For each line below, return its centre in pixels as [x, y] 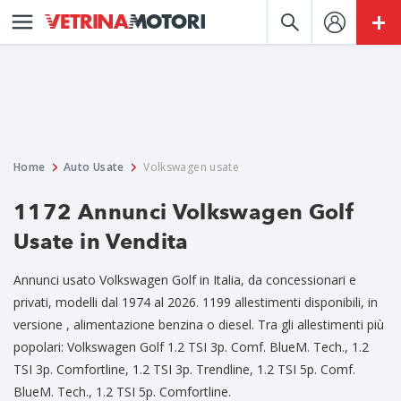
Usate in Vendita [101, 241]
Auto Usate [94, 167]
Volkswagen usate [192, 167]
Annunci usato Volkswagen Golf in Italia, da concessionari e [185, 280]
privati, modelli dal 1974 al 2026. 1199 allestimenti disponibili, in [196, 302]
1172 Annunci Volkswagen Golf [184, 212]
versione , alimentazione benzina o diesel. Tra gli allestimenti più [199, 324]
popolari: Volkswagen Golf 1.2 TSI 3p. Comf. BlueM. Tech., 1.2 [191, 347]
